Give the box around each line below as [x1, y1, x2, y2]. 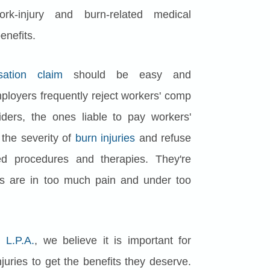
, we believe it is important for [34, 234, 192, 247]
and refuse [135, 132, 191, 145]
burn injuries [75, 132, 135, 145]
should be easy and [63, 69, 191, 81]
